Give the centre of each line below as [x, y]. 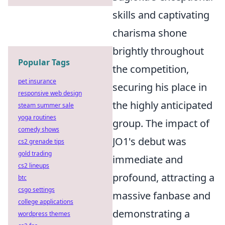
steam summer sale [46, 105]
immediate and [148, 159]
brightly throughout [158, 51]
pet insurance [37, 81]
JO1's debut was [149, 141]
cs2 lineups [34, 165]
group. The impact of [161, 123]
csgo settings [36, 190]
